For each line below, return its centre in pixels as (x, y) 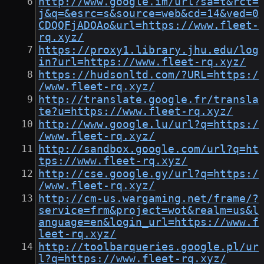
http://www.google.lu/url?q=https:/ (149, 125)
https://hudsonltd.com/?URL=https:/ (149, 75)
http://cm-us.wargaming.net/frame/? (149, 199)
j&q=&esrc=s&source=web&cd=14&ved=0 (149, 14)
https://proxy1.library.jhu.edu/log (149, 50)
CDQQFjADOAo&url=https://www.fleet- (149, 26)
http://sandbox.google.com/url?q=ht (149, 149)
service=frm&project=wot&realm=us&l (149, 211)
